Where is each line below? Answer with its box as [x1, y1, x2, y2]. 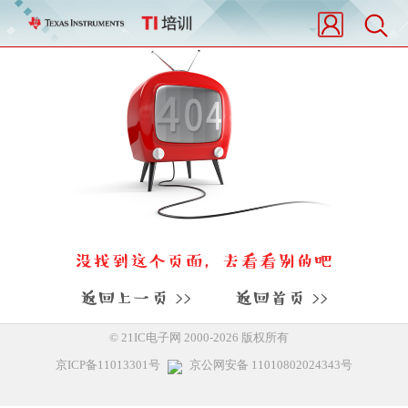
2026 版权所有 [212, 331, 300, 345]
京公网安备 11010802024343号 [189, 359, 352, 372]
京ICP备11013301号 [56, 359, 160, 372]
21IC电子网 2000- [117, 331, 213, 345]
